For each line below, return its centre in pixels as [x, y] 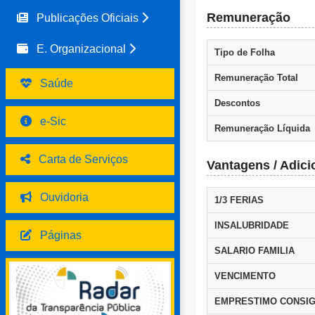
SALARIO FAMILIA [255, 251]
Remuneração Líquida [262, 128]
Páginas [61, 235]
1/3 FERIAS [239, 200]
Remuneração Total [256, 78]
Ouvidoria [64, 197]
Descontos [237, 103]
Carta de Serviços [83, 159]
